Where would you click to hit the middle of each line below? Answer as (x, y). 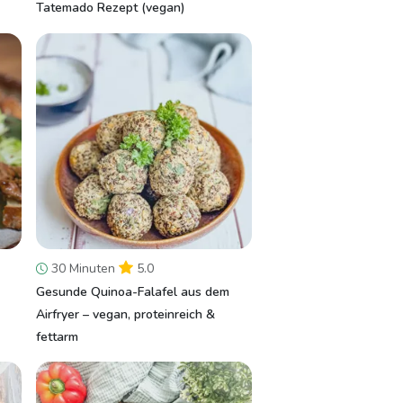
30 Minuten (83, 269)
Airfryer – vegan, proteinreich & (125, 314)
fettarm (57, 337)
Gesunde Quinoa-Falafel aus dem (133, 292)
